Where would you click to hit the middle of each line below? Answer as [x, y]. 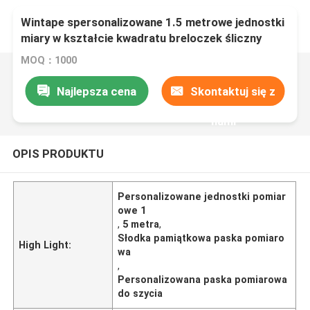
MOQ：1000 [49, 61]
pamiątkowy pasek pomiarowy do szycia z [132, 54]
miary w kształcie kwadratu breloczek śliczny [142, 38]
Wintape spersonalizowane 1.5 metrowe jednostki [153, 22]
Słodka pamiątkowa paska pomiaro [201, 238]
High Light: [45, 245]
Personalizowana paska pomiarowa [203, 279]
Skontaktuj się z [233, 91]
